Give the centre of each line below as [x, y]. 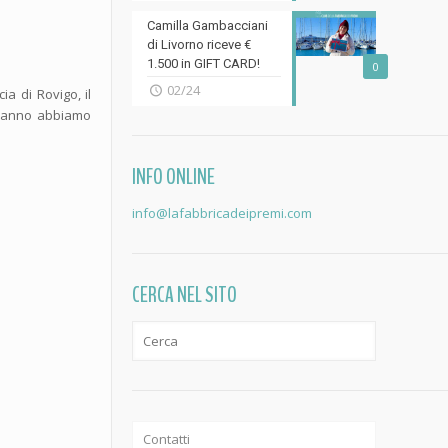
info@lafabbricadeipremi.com [221, 213]
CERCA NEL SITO [184, 295]
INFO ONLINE [173, 177]
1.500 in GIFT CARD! [203, 63]
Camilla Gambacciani [207, 25]
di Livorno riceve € [198, 44]
